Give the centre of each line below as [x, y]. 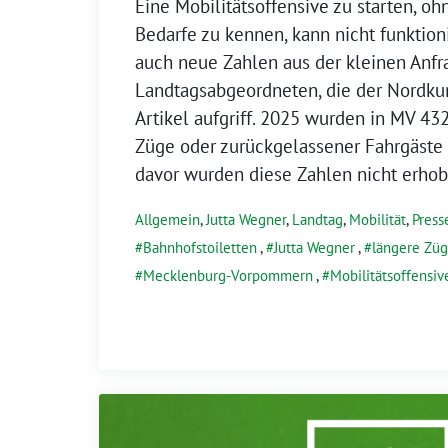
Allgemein [167, 219]
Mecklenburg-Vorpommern [228, 275]
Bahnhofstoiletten [200, 247]
